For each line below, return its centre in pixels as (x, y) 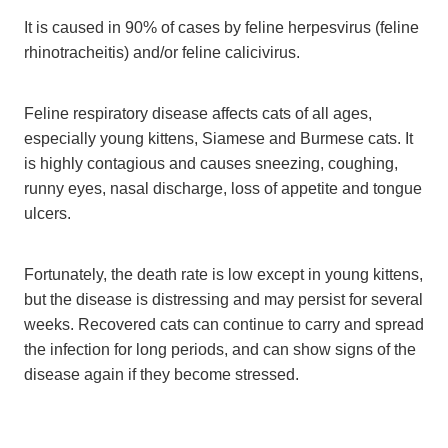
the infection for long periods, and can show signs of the (220, 348)
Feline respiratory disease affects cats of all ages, (198, 112)
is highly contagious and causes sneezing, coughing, (211, 162)
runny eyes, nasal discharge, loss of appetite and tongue (223, 187)
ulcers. (47, 212)
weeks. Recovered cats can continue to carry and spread (224, 323)
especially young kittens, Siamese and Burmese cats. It (218, 137)
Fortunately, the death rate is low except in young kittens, (223, 273)
